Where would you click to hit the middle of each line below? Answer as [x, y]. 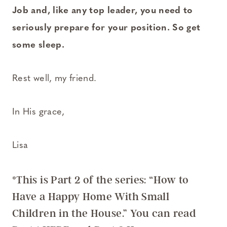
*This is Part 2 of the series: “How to [101, 180]
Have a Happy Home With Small [91, 197]
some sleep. [38, 46]
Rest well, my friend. [54, 79]
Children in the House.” [71, 213]
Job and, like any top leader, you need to [103, 11]
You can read [163, 213]
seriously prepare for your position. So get [106, 28]
